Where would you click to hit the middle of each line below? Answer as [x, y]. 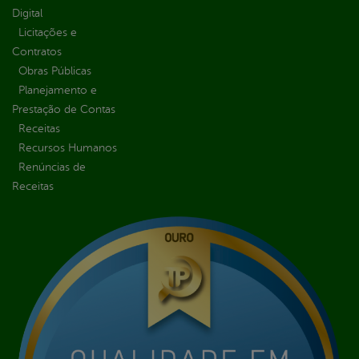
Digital [27, 14]
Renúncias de [52, 167]
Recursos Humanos [68, 148]
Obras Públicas [55, 71]
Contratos [37, 52]
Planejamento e [58, 91]
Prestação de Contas [64, 110]
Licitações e [48, 33]
